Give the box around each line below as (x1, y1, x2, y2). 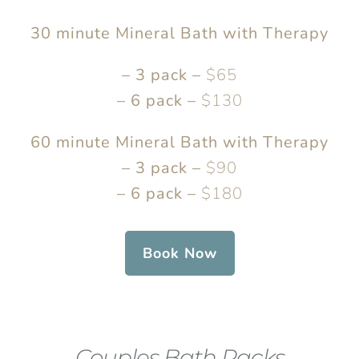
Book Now (142, 243, 217, 263)
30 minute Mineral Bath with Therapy (30, 22, 329, 44)
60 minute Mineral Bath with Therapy (30, 131, 329, 153)
